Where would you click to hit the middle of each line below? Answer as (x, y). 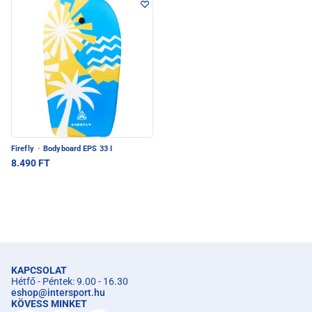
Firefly (24, 149)
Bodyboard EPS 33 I (77, 149)
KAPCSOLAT (39, 271)
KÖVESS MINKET (49, 304)
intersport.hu (76, 293)
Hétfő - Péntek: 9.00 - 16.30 (70, 282)
